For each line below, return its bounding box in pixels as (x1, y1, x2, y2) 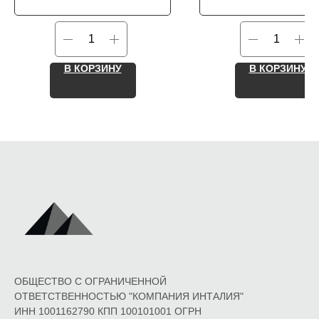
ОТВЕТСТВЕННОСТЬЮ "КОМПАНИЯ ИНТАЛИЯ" (14, 291, 244, 303)
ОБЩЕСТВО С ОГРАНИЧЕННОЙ (14, 276, 167, 288)
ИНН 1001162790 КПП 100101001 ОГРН (14, 305, 202, 318)
